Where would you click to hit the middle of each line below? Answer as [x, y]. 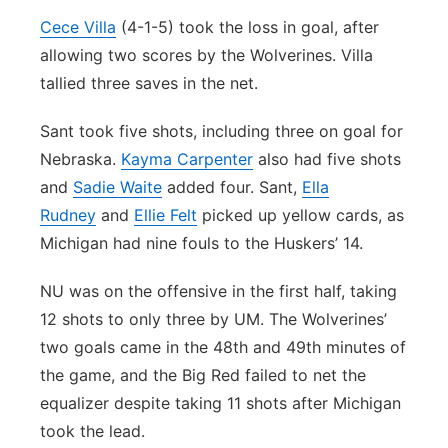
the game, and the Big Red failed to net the [203, 375]
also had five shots [327, 159]
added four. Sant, [232, 187]
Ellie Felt [165, 215]
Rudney [68, 215]
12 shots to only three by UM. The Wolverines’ [213, 319]
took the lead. [95, 431]
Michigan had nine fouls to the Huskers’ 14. [204, 243]
